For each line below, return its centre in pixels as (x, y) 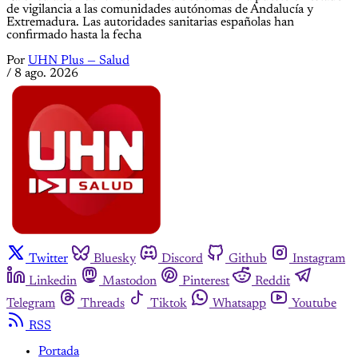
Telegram (31, 303)
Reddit (272, 281)
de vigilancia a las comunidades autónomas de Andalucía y (160, 9)
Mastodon (129, 281)
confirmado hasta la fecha (74, 35)
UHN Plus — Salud (79, 60)
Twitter (48, 259)
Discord (182, 259)
